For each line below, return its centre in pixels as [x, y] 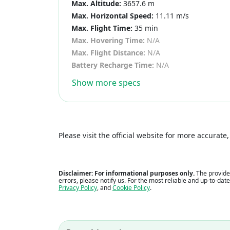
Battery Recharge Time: [113, 65]
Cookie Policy [131, 188]
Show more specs [106, 83]
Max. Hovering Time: [108, 41]
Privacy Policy [78, 188]
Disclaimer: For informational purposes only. [127, 174]
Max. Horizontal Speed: [112, 16]
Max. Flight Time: [102, 28]
